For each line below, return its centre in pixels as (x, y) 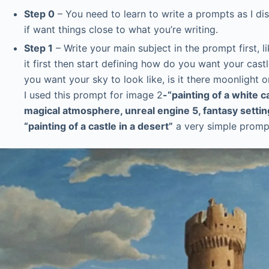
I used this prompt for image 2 (93, 95)
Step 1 (38, 48)
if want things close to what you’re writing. (121, 29)
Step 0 (39, 14)
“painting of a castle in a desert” (98, 126)
